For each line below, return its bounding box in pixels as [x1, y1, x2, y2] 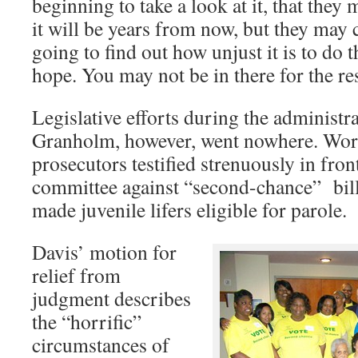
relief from [32, 261, 121, 288]
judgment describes [32, 284, 191, 312]
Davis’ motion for [32, 238, 177, 265]
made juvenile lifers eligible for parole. [32, 196, 347, 223]
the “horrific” [32, 308, 141, 335]
